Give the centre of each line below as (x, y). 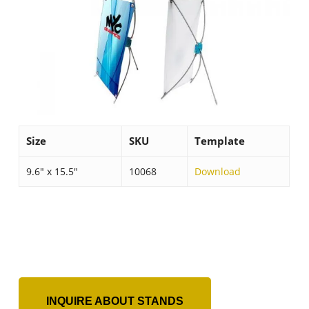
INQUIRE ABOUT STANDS (114, 301)
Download (218, 171)
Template (220, 140)
